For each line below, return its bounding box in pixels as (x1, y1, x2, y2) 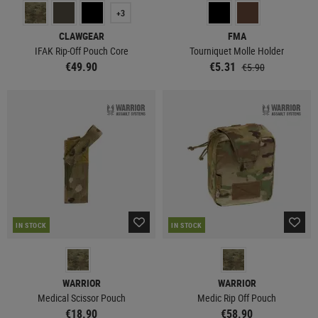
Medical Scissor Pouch (37, 291, 126, 305)
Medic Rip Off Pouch (197, 291, 276, 305)
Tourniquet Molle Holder (190, 44, 284, 57)
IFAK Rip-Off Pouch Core (34, 44, 128, 57)
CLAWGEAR (58, 29, 104, 43)
